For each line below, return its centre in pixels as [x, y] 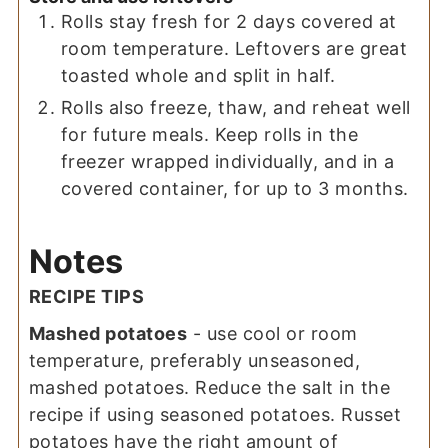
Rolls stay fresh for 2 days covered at [228, 22]
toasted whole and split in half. [198, 76]
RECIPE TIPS [86, 296]
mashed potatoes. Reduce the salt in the [209, 387]
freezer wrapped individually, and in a [227, 162]
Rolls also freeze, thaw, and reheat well [235, 108]
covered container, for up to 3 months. [234, 189]
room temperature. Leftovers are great [234, 49]
